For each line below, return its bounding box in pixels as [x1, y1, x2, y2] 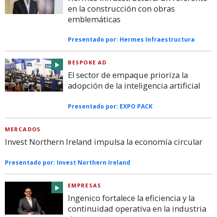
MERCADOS [5, 125, 41, 133]
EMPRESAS [68, 182, 101, 189]
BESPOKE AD [68, 59, 107, 66]
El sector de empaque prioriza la [68, 70, 188, 81]
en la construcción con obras [68, 3, 175, 14]
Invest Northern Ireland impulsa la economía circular [5, 137, 202, 148]
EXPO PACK [120, 102, 153, 111]
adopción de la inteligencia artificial [68, 80, 200, 92]
